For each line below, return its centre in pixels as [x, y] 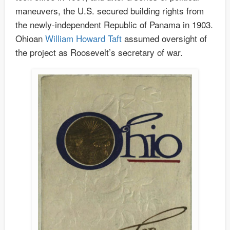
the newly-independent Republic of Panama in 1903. [114, 25]
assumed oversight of [164, 39]
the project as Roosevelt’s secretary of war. [99, 52]
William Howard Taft [83, 39]
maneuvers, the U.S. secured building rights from [110, 11]
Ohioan [30, 39]
